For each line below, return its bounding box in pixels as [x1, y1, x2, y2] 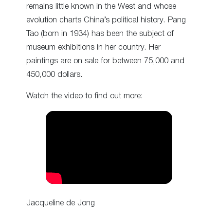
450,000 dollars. [26, 71, 83, 78]
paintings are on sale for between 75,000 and [26, 57, 184, 65]
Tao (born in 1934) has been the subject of [26, 30, 174, 37]
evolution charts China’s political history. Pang [26, 16, 186, 24]
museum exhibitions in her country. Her [26, 43, 161, 51]
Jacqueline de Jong [26, 200, 95, 207]
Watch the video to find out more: [26, 92, 143, 100]
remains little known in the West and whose [26, 2, 176, 10]
